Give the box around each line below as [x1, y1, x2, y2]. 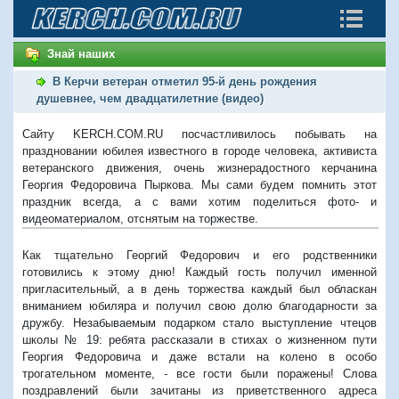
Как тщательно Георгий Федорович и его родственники [22, 248, 377, 262]
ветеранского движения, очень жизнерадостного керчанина [22, 160, 377, 175]
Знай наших [47, 47, 115, 61]
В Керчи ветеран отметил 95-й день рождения [53, 74, 317, 88]
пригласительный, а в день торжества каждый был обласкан [22, 281, 377, 296]
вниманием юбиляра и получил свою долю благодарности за [22, 298, 377, 313]
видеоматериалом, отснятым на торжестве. [22, 211, 258, 225]
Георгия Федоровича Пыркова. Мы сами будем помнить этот [22, 177, 377, 191]
